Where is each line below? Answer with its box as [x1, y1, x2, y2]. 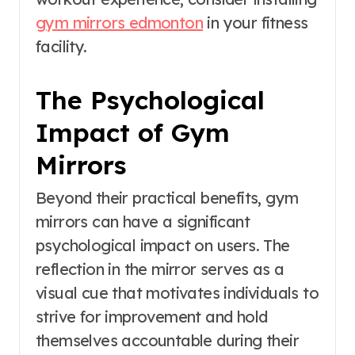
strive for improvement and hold [36, 307, 268, 327]
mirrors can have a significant [36, 212, 250, 232]
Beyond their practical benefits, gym [36, 188, 299, 208]
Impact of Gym [36, 116, 230, 148]
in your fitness [203, 12, 308, 32]
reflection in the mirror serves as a [36, 259, 284, 280]
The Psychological [36, 83, 265, 116]
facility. [36, 36, 87, 56]
